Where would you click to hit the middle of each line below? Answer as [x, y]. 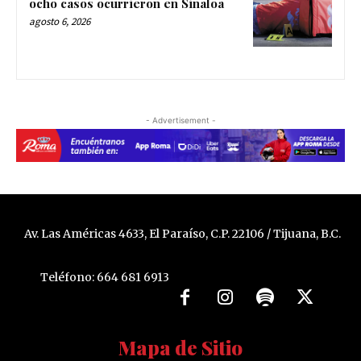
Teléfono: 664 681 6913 [104, 278]
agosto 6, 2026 [60, 22]
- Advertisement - [180, 120]
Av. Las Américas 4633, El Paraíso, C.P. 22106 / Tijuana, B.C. [182, 233]
